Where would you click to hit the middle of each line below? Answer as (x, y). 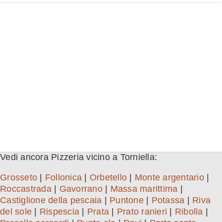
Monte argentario (169, 178)
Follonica (63, 178)
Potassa (168, 200)
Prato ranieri (142, 212)
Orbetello (108, 178)
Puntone (127, 200)
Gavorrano (81, 189)
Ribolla (189, 212)
